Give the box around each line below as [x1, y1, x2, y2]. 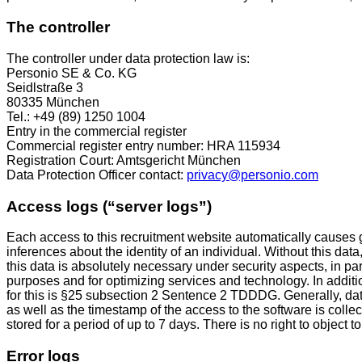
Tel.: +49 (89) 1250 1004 [6, 109, 145, 124]
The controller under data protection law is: [6, 51, 250, 65]
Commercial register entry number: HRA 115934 [6, 138, 280, 153]
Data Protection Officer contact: [6, 167, 187, 182]
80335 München [6, 95, 99, 109]
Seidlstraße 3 [6, 80, 83, 95]
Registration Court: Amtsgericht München [6, 153, 241, 167]
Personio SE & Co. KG [6, 65, 137, 80]
